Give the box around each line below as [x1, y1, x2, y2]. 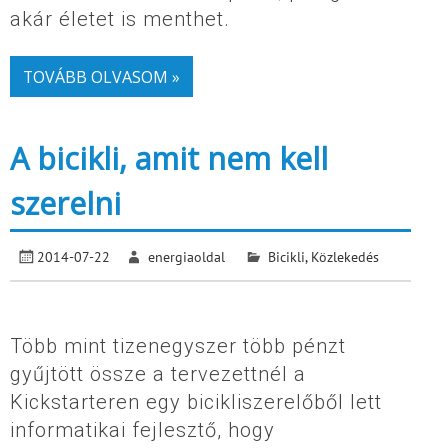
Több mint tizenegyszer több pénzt [10, 334, 346, 359]
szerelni [10, 183, 121, 225]
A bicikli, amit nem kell [10, 138, 328, 180]
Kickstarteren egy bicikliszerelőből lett [10, 390, 382, 415]
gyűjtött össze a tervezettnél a [10, 362, 306, 387]
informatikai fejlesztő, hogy [10, 418, 275, 443]
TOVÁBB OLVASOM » [22, 65, 180, 88]
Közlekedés [310, 247, 379, 267]
